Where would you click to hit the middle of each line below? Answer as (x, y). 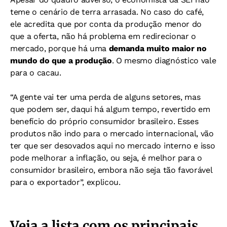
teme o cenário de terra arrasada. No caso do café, (107, 12)
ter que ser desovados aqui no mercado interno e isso (113, 145)
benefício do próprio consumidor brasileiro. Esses (104, 121)
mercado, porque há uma (60, 48)
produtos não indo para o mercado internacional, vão (112, 133)
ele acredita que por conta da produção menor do (106, 24)
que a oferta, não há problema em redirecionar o (103, 36)
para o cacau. (36, 72)
